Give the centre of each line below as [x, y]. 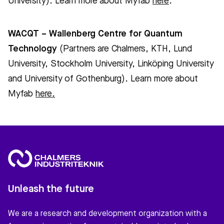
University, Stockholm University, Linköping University [111, 64]
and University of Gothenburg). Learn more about [103, 79]
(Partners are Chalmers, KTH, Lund [124, 49]
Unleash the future [51, 189]
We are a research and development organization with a [107, 214]
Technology [32, 49]
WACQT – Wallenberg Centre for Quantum [95, 34]
